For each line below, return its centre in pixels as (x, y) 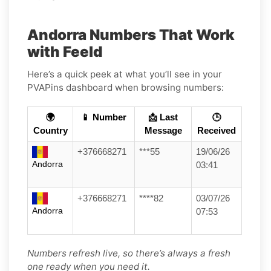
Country (50, 130)
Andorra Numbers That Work (131, 34)
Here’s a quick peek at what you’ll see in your (125, 74)
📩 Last (163, 117)
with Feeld (65, 51)
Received (217, 130)
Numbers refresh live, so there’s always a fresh (129, 253)
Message (163, 130)
